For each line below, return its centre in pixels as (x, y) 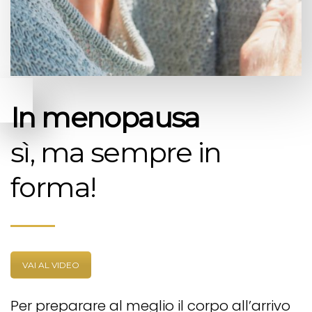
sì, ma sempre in (116, 153)
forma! (53, 187)
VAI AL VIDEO (51, 265)
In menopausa (105, 118)
